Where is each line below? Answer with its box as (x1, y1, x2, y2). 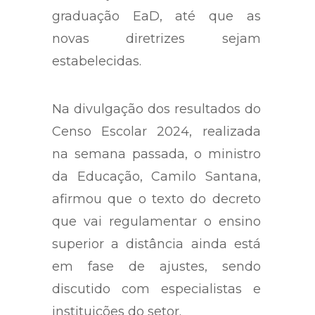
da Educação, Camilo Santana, (52, 169, 261, 185)
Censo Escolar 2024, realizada (52, 124, 261, 140)
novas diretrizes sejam (52, 31, 261, 47)
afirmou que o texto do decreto (52, 191, 261, 207)
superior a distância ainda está (52, 236, 261, 252)
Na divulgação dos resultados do (52, 101, 261, 117)
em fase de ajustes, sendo (52, 259, 261, 275)
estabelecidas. (52, 53, 141, 70)
